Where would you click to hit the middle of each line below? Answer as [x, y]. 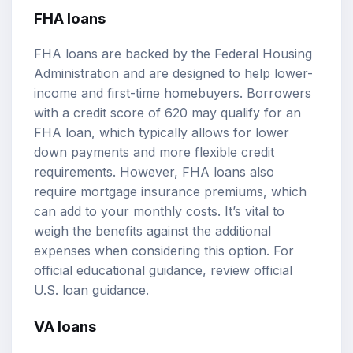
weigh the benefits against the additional [152, 231]
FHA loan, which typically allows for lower [162, 133]
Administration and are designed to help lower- [173, 74]
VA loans [65, 326]
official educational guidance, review [144, 271]
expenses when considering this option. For [164, 251]
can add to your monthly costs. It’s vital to [159, 212]
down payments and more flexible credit [154, 152]
